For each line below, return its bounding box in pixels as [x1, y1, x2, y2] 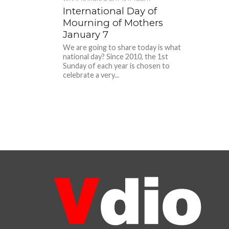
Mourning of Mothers [63, 17, 164, 29]
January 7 [63, 29, 109, 40]
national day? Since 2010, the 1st [63, 52, 169, 61]
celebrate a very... [63, 71, 120, 79]
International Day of [63, 5, 157, 17]
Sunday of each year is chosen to [63, 61, 170, 70]
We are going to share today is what [63, 43, 181, 52]
